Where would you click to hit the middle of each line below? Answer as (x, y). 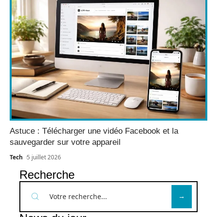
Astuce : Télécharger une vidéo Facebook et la (94, 131)
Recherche (47, 174)
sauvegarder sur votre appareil (65, 142)
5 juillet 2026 (44, 157)
